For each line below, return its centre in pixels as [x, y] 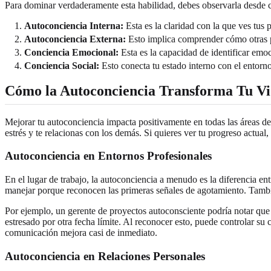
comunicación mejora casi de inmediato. [81, 232]
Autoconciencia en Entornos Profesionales [108, 156]
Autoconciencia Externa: [75, 39]
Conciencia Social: [62, 65]
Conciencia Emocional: [71, 52]
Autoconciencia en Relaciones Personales [105, 256]
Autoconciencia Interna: [74, 25]
